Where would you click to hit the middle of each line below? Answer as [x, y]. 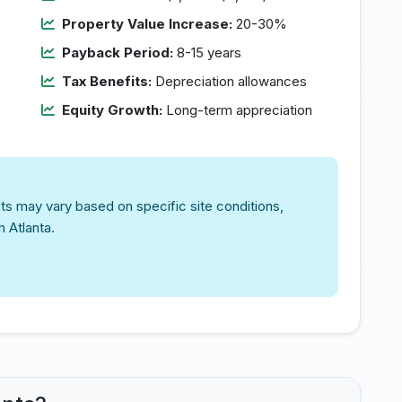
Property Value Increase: [147, 24]
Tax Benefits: [107, 81]
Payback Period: [118, 52]
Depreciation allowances [229, 81]
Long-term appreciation [237, 110]
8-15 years [207, 52]
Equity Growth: [112, 110]
